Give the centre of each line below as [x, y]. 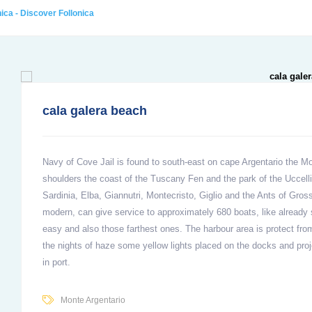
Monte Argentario [93, 300]
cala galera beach [95, 111]
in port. [56, 262]
